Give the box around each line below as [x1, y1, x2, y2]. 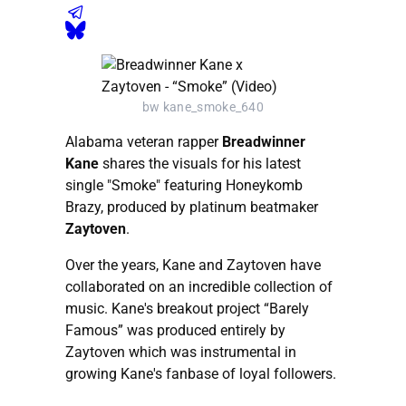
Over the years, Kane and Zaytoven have [65, 256, 321, 274]
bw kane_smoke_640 [142, 99, 264, 115]
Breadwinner [222, 132, 305, 150]
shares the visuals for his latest [99, 154, 301, 172]
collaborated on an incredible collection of [65, 277, 333, 295]
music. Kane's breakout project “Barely [65, 299, 309, 317]
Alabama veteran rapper [65, 132, 222, 150]
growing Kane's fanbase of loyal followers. [65, 364, 336, 382]
